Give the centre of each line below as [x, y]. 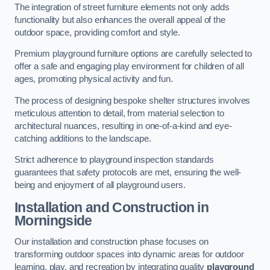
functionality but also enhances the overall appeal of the [120, 20]
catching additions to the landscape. [83, 138]
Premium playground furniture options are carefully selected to [133, 54]
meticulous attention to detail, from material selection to [119, 113]
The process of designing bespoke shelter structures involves [133, 100]
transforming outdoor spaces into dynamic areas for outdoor [129, 255]
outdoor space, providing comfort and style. [97, 32]
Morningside [53, 220]
